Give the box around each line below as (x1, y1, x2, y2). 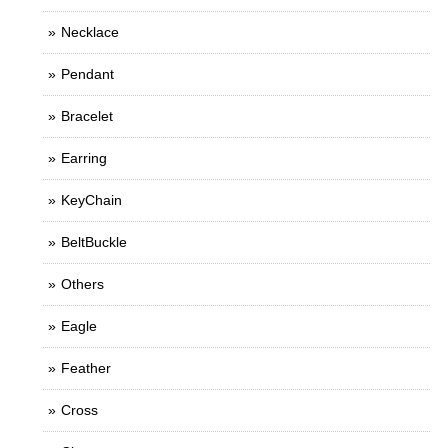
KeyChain (61, 192, 122, 208)
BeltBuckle (61, 234, 127, 250)
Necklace (61, 24, 119, 40)
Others (61, 276, 104, 292)
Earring (61, 150, 107, 166)
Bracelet (61, 108, 113, 124)
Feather (61, 360, 111, 376)
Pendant (61, 66, 114, 82)
